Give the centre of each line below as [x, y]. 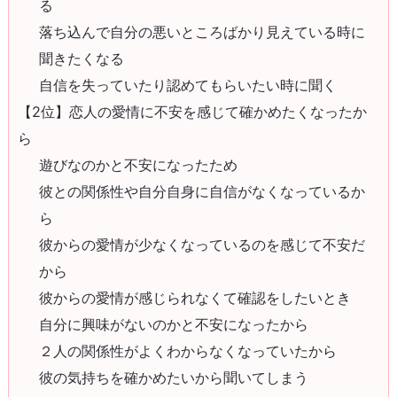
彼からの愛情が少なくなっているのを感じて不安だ [202, 244]
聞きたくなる [82, 58]
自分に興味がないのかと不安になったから [174, 324]
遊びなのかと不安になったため [139, 164]
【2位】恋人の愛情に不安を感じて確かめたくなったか [192, 111]
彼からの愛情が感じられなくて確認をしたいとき [195, 297]
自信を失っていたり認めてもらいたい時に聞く [188, 85]
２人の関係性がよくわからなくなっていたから [188, 350]
